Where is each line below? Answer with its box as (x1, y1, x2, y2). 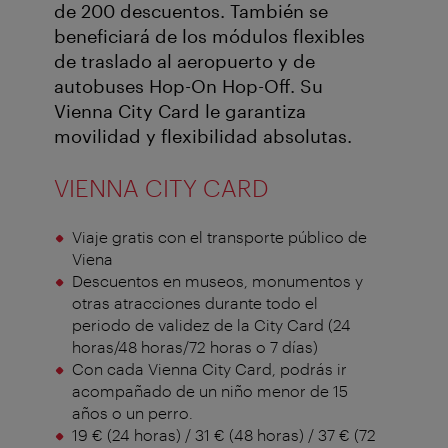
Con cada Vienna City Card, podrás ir (71, 359, 347, 379)
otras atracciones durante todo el (71, 293, 318, 313)
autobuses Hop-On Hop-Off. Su (54, 75, 323, 98)
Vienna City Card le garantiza (54, 100, 306, 123)
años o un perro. (71, 403, 193, 423)
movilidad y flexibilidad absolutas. (54, 125, 352, 148)
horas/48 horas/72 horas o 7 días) (71, 337, 318, 357)
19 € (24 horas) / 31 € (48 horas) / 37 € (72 (71, 425, 376, 445)
